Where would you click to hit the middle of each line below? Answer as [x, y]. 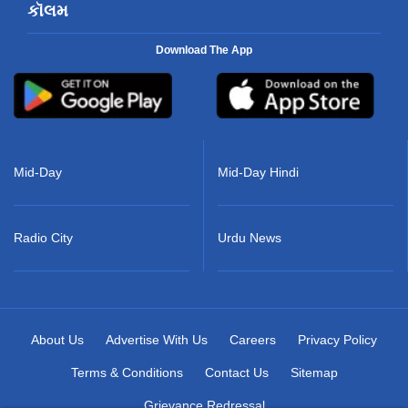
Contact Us [236, 372]
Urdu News [250, 237]
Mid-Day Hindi [258, 172]
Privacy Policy [337, 339]
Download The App [204, 50]
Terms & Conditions [127, 372]
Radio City [43, 237]
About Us [57, 339]
